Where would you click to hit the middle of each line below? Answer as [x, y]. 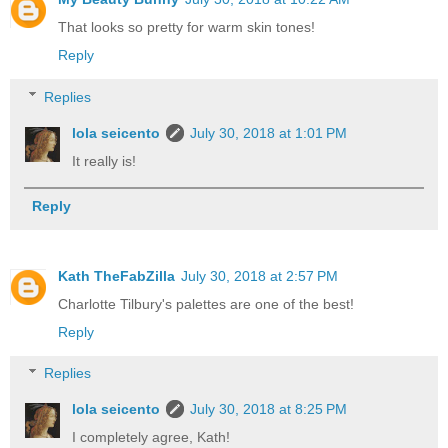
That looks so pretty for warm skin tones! [186, 27]
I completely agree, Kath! [151, 437]
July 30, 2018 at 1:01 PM [269, 132]
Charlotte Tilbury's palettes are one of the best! [206, 303]
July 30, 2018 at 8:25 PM [269, 409]
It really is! [104, 160]
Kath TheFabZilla [116, 275]
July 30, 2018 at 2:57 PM [259, 275]
